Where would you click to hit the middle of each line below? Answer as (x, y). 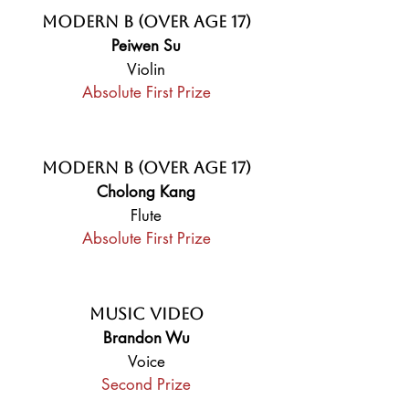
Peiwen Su (146, 46)
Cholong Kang (146, 192)
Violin (146, 69)
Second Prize (146, 384)
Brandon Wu (146, 338)
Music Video (146, 314)
